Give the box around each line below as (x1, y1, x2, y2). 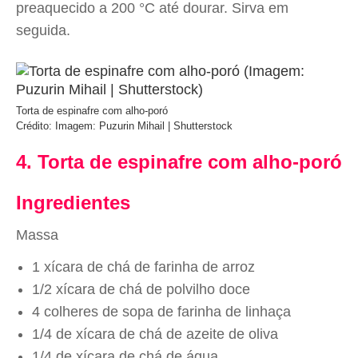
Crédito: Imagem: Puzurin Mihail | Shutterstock (16, 120, 233, 132)
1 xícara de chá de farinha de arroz (32, 259, 255, 275)
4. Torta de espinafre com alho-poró (16, 151, 342, 173)
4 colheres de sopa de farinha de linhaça (32, 304, 291, 320)
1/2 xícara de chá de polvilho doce (32, 281, 250, 297)
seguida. (16, 22, 70, 38)
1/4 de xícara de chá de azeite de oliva (32, 326, 278, 342)
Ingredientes (16, 192, 130, 213)
